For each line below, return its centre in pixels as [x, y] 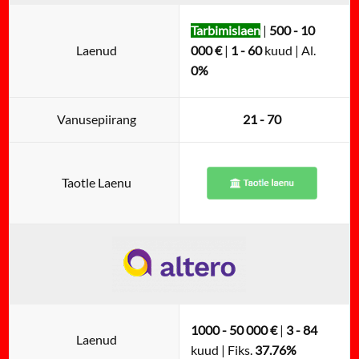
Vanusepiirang [97, 120]
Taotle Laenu [97, 183]
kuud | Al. [288, 51]
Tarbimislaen [225, 31]
